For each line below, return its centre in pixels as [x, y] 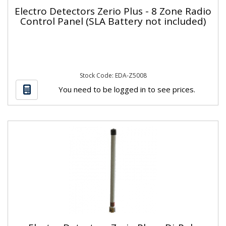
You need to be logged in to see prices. [127, 89]
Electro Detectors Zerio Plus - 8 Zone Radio [113, 11]
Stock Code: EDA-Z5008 [113, 75]
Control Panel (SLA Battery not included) [113, 21]
